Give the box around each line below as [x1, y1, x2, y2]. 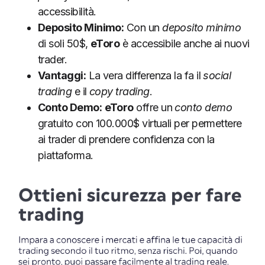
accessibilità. [38, 5, 96, 18]
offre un [133, 101, 175, 114]
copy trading [89, 85, 150, 98]
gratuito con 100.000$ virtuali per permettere [38, 117, 242, 130]
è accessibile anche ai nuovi [119, 37, 250, 50]
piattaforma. [38, 148, 93, 161]
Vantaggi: [38, 69, 86, 82]
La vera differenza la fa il [86, 69, 203, 82]
